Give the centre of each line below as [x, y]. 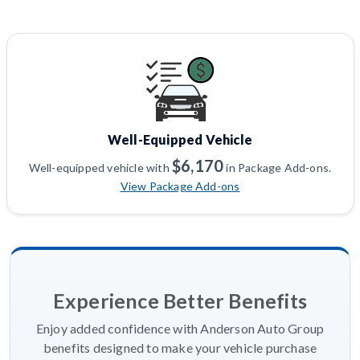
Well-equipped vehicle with [100, 168]
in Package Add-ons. [278, 168]
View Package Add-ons [180, 186]
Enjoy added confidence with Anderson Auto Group [180, 329]
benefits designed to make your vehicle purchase [180, 348]
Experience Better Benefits [180, 301]
